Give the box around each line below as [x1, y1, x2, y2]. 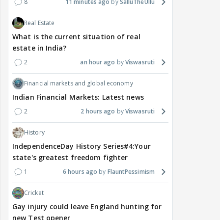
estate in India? [12, 43, 67, 53]
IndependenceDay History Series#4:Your [12, 141, 151, 151]
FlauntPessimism [107, 167, 155, 176]
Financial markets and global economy [24, 79, 133, 88]
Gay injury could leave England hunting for [12, 202, 162, 212]
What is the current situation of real [12, 32, 140, 42]
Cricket [24, 189, 44, 197]
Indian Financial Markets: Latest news [12, 92, 144, 102]
